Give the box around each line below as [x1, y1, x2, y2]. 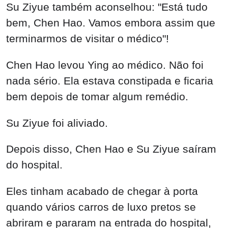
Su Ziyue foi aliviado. [6, 117, 108, 129]
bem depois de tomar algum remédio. [6, 90, 188, 102]
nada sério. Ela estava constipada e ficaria [6, 74, 213, 87]
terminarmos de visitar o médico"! [6, 32, 169, 44]
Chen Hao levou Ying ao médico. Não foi [6, 59, 204, 71]
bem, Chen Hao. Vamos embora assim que [6, 16, 215, 28]
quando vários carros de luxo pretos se [6, 201, 196, 213]
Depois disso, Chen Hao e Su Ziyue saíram [6, 143, 216, 155]
